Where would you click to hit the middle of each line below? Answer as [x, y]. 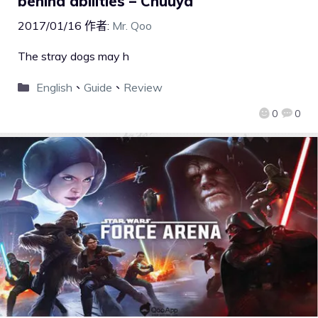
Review [143, 88]
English [54, 88]
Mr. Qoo [132, 26]
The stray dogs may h [73, 56]
